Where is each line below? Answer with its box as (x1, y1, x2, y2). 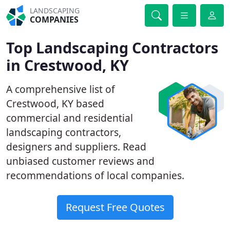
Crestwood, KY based (6, 97, 104, 110)
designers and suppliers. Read (6, 140, 146, 154)
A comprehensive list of (6, 82, 115, 96)
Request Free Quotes (65, 200, 165, 214)
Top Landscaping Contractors (6, 37, 218, 57)
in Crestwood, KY (6, 55, 129, 75)
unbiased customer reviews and (6, 154, 155, 168)
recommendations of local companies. (6, 168, 184, 182)
